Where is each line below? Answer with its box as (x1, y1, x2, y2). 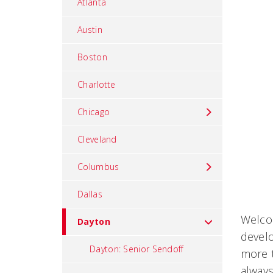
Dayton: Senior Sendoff (90, 243, 184, 255)
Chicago (77, 106, 110, 118)
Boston (77, 51, 107, 63)
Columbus (77, 161, 119, 172)
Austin (77, 24, 102, 35)
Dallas (77, 188, 102, 200)
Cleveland (77, 133, 117, 145)
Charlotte (77, 79, 116, 90)
